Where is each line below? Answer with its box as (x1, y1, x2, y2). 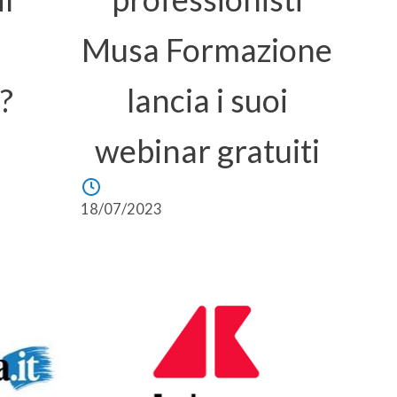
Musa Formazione (82, 30, 332, 69)
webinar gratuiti (94, 131, 320, 170)
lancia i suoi (126, 81, 288, 120)
